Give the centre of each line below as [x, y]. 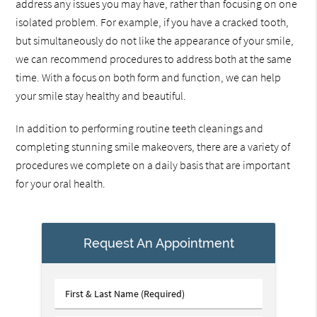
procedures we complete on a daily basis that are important [153, 165]
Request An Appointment [158, 243]
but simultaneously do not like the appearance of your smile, [155, 41]
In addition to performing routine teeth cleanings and [140, 128]
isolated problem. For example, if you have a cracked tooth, [152, 22]
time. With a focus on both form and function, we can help [149, 77]
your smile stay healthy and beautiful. [101, 96]
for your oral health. [61, 184]
